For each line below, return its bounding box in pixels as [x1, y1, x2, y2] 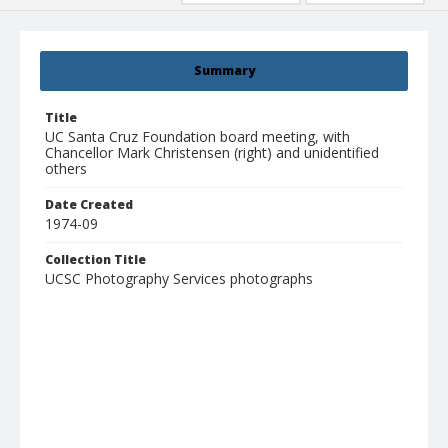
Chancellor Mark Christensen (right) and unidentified [45, 143, 379, 163]
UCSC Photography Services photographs [45, 269, 313, 289]
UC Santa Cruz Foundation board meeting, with [45, 127, 350, 147]
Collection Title [45, 251, 146, 269]
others [45, 159, 87, 179]
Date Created [45, 196, 133, 214]
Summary [193, 62, 255, 80]
